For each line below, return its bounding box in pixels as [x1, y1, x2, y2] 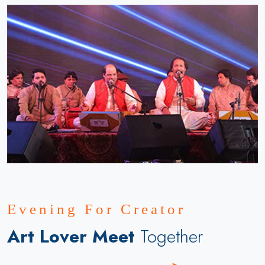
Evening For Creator [7, 201, 186, 218]
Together [140, 224, 203, 250]
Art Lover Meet [7, 224, 140, 250]
